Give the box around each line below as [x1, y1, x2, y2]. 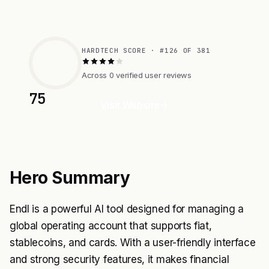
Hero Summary [10, 168, 130, 188]
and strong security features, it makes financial [10, 253, 229, 265]
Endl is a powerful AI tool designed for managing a [10, 203, 244, 215]
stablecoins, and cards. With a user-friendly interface [10, 237, 256, 249]
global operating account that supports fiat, [10, 220, 212, 232]
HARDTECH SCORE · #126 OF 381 [82, 46, 211, 55]
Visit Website [100, 99, 160, 111]
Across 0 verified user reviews [82, 70, 192, 80]
